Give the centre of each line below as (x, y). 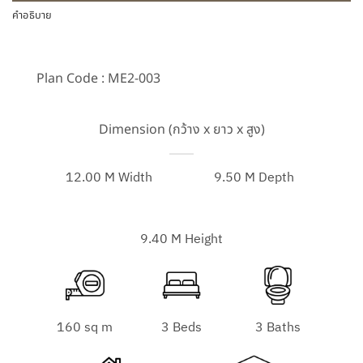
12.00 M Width (109, 177)
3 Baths (278, 328)
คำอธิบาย (32, 15)
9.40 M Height (181, 239)
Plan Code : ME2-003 (98, 78)
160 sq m (85, 328)
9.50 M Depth (254, 177)
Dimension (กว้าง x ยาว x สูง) (181, 129)
